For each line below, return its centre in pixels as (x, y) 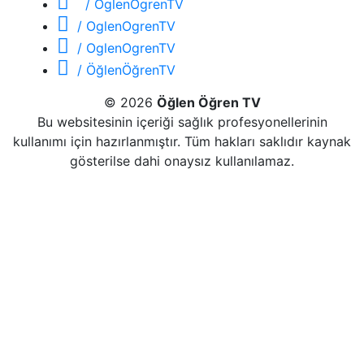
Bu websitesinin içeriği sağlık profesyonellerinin (182, 122)
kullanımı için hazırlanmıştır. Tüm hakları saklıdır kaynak (182, 142)
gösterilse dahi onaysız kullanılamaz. (182, 161)
